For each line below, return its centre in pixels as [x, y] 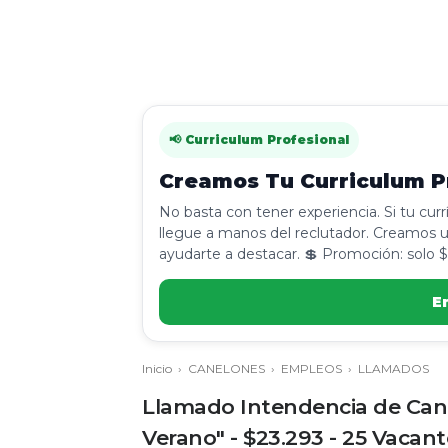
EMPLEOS [311, 368]
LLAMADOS [393, 368]
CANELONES [226, 368]
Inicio [157, 368]
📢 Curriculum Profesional [259, 139]
